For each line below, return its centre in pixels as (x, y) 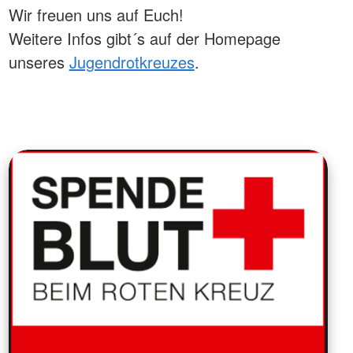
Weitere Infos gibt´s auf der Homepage (144, 39)
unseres (39, 62)
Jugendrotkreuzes (132, 62)
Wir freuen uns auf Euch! (96, 15)
